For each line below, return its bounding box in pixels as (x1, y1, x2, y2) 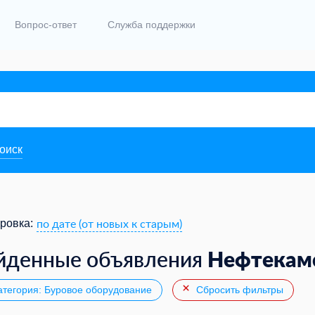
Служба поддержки (108, 19, 195, 31)
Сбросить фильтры (193, 284, 283, 296)
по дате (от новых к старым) (37, 215, 182, 231)
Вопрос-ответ (15, 19, 77, 31)
